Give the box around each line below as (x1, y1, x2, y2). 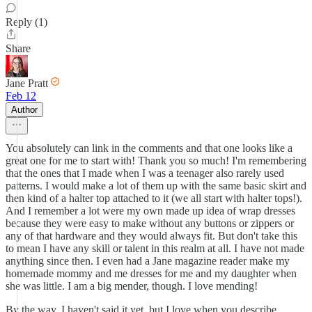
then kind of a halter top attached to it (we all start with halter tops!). (6, 192, 302, 204)
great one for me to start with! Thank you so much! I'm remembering (6, 155, 306, 166)
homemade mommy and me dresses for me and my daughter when (6, 267, 297, 279)
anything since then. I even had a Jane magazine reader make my (6, 255, 290, 267)
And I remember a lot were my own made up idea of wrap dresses (6, 205, 295, 217)
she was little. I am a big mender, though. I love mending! (6, 280, 258, 292)
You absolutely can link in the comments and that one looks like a (6, 142, 292, 154)
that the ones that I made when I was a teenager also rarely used (6, 167, 284, 179)
